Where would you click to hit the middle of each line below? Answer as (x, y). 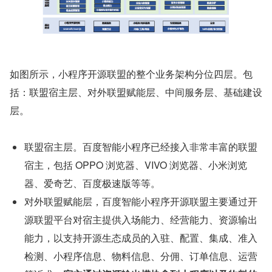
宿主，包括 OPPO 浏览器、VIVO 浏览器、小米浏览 (136, 165)
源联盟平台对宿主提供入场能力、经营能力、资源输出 (141, 220)
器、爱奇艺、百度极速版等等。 (92, 183)
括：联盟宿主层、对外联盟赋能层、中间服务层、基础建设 (136, 92)
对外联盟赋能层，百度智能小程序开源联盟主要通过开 (141, 202)
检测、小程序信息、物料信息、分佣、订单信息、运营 (141, 256)
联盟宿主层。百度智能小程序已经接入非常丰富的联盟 (141, 147)
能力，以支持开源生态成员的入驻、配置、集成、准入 (141, 238)
